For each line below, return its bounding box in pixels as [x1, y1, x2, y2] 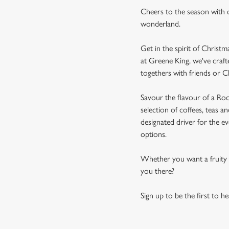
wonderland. [141, 19, 181, 29]
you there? [141, 166, 175, 176]
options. [141, 129, 167, 139]
